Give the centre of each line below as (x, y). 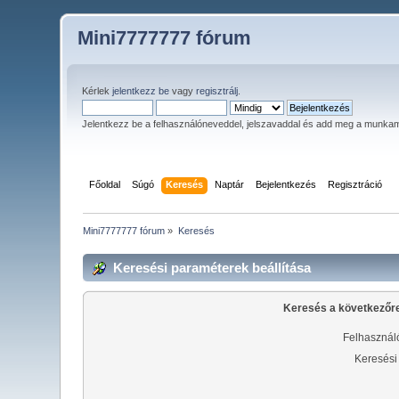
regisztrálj (217, 91)
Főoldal (104, 184)
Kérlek (98, 91)
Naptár (229, 184)
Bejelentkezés (285, 184)
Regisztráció (354, 184)
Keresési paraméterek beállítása (212, 267)
